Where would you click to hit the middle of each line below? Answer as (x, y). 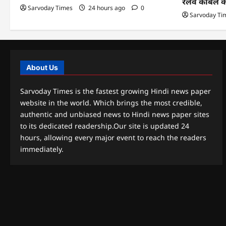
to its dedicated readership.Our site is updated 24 (105, 126)
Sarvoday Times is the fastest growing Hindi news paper (116, 91)
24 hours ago (107, 8)
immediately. (42, 149)
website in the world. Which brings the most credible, (111, 102)
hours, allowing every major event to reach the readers (113, 137)
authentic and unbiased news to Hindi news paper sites (115, 114)
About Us (42, 67)
